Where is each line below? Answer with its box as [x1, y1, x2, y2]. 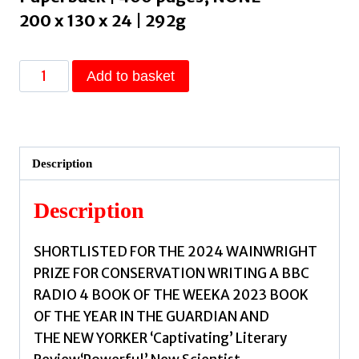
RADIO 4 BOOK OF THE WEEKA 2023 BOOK [34, 285, 309, 304]
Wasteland [18, 61, 87, 79]
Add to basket [86, 68, 175, 85]
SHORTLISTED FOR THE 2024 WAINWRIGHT [34, 242, 317, 260]
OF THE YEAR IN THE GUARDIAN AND [34, 307, 269, 325]
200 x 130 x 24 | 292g [19, 10, 186, 31]
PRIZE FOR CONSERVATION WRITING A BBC [34, 264, 309, 282]
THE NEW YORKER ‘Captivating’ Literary [34, 329, 287, 347]
